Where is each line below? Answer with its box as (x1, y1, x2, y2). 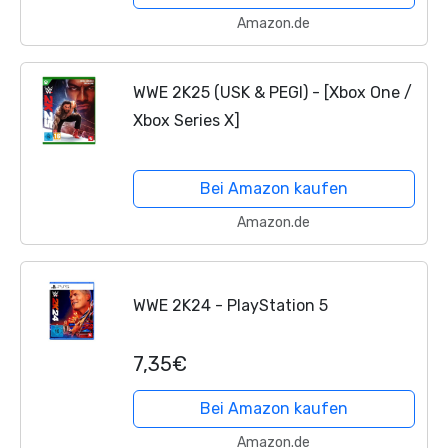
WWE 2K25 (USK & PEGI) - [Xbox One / (132, 82, 412, 102)
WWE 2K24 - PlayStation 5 (132, 296, 328, 316)
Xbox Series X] (132, 110, 240, 130)
